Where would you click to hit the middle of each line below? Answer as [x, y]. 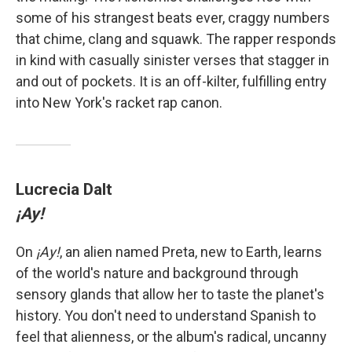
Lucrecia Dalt [64, 189]
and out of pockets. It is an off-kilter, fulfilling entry [171, 82]
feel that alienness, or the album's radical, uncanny [171, 337]
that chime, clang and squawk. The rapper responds [176, 39]
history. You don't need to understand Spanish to [166, 316]
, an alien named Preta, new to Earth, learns [191, 252]
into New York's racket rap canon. [119, 103]
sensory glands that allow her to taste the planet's [170, 295]
